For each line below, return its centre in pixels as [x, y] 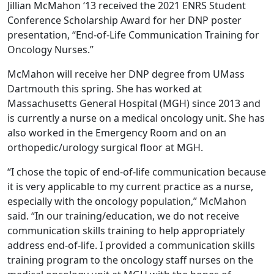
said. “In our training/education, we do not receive [123, 216]
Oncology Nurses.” [50, 50]
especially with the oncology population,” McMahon [127, 202]
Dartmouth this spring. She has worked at [105, 89]
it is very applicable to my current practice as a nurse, [130, 187]
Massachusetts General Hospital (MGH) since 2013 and [134, 104]
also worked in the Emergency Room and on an [117, 133]
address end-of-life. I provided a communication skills [131, 246]
